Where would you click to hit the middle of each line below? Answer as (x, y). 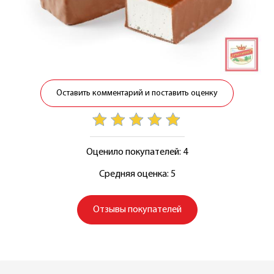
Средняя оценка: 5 (137, 174)
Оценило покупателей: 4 (137, 152)
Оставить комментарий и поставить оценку (137, 93)
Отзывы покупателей (137, 209)
